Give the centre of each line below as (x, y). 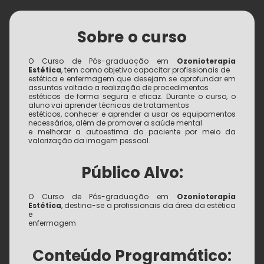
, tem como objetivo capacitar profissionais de (146, 70)
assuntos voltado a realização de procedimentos (118, 88)
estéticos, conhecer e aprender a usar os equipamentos (132, 114)
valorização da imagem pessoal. (89, 141)
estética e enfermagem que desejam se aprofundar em (132, 79)
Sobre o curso (132, 37)
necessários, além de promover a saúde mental (115, 123)
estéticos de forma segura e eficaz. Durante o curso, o (132, 96)
